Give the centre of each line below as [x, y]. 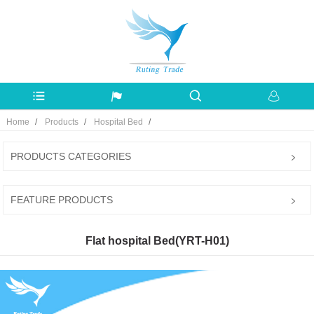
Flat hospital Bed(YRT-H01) [157, 241]
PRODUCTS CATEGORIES [71, 157]
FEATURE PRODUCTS [62, 200]
